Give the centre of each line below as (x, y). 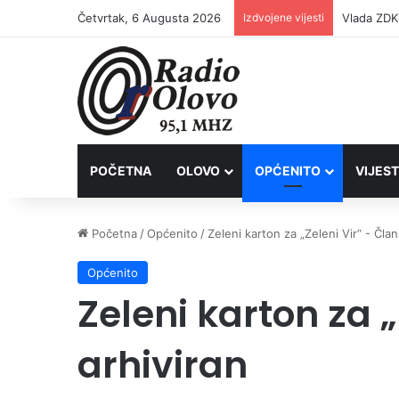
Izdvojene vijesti (284, 17)
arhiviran (163, 365)
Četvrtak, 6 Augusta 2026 (149, 18)
